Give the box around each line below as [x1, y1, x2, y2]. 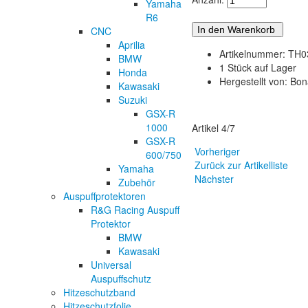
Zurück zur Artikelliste [192, 158, 291, 173]
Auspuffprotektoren [63, 188, 146, 203]
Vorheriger [192, 144, 243, 159]
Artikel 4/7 [192, 121, 236, 135]
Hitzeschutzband [63, 285, 135, 299]
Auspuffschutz [91, 271, 151, 285]
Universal [91, 257, 131, 272]
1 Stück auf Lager [219, 60, 297, 75]
